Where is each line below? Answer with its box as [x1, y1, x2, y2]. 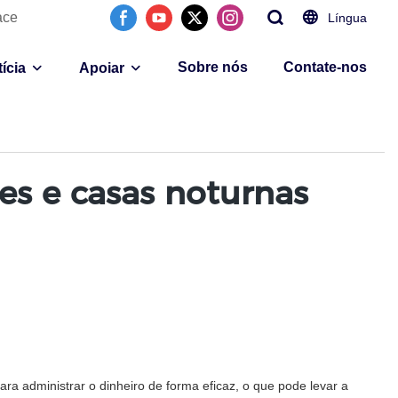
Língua [328, 11, 367, 25]
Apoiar [79, 60, 124, 76]
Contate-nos [283, 60, 367, 75]
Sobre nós [178, 60, 248, 75]
